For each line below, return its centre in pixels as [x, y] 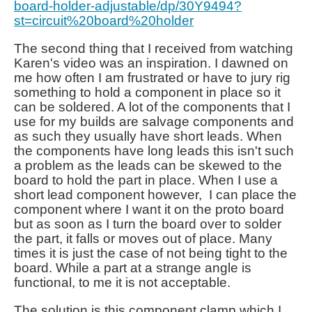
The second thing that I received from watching [154, 48]
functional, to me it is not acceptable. [122, 282]
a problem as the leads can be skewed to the [148, 165]
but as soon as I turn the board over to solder [148, 224]
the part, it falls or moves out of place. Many [143, 239]
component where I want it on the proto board [149, 209]
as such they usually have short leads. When [148, 136]
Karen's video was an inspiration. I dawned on [151, 63]
